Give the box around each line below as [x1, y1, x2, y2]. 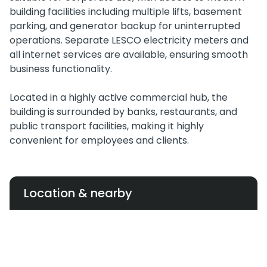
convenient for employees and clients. [10, 133, 189, 148]
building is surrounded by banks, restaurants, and [10, 105, 237, 119]
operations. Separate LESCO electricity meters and [10, 33, 249, 48]
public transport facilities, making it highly [10, 119, 204, 133]
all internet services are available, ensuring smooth [10, 48, 248, 62]
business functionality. [10, 62, 112, 76]
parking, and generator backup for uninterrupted [10, 19, 240, 33]
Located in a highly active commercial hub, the [10, 91, 228, 105]
